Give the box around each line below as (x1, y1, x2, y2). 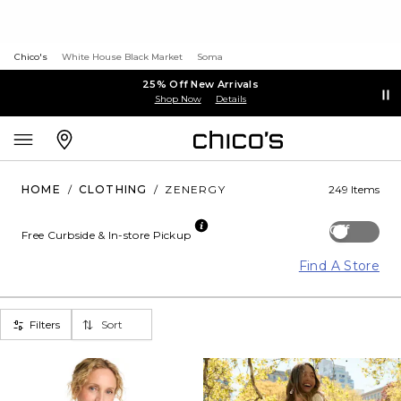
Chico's (14, 51, 47, 63)
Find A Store (298, 258, 380, 274)
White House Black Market (62, 51, 183, 63)
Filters (30, 317, 60, 331)
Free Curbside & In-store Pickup (21, 228, 192, 242)
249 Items (328, 183, 380, 196)
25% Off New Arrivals (142, 77, 259, 90)
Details (215, 92, 247, 105)
